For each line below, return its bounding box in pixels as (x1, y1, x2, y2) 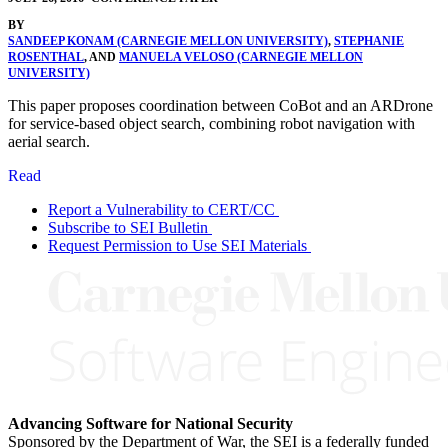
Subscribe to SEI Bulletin (48, 218, 208, 236)
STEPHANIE (334, 33, 404, 48)
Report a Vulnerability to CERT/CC (48, 200, 275, 218)
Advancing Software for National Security (8, 414, 293, 432)
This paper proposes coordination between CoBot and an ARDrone (8, 96, 433, 114)
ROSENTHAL (8, 49, 84, 64)
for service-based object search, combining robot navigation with (8, 114, 415, 132)
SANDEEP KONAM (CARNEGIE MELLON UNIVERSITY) (8, 33, 328, 48)
